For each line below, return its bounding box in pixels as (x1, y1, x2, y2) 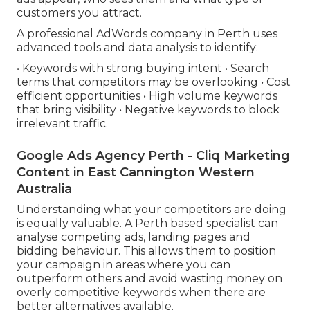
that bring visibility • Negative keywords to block (17, 103, 280, 117)
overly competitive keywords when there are (17, 286, 266, 300)
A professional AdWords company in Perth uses (17, 27, 277, 41)
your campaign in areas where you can (17, 258, 230, 272)
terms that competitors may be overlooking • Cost (17, 75, 291, 89)
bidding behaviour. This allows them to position (17, 244, 276, 258)
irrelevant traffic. (17, 117, 108, 131)
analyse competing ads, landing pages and (17, 230, 250, 244)
